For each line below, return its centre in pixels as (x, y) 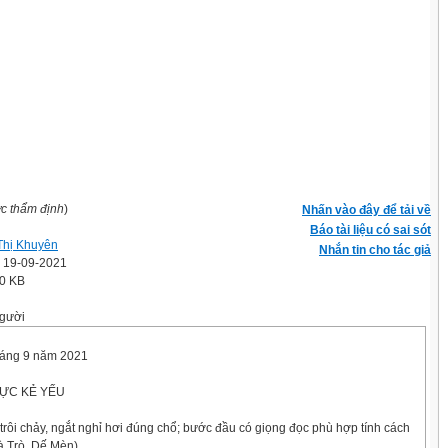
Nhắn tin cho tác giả (375, 250)
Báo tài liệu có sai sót (370, 230)
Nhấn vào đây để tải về (366, 210)
